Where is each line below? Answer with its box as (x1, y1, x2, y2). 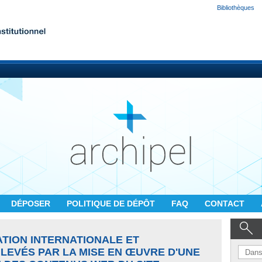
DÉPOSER (11, 199, 53, 208)
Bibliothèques (217, 4, 254, 11)
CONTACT (205, 199, 247, 208)
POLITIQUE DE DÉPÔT (67, 199, 157, 208)
